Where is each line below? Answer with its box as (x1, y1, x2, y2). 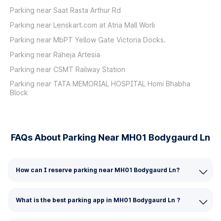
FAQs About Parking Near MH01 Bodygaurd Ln (11, 132, 210, 143)
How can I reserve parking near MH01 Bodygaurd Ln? (16, 166, 180, 174)
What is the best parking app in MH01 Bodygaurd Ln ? (16, 196, 180, 204)
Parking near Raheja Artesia (10, 50, 100, 59)
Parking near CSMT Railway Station (10, 65, 125, 74)
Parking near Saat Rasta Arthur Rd (10, 6, 121, 14)
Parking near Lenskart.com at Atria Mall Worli (10, 21, 155, 29)
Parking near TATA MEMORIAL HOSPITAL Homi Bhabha (10, 79, 190, 88)
